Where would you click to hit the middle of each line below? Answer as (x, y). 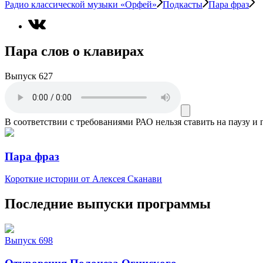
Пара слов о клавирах (74, 51)
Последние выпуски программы (108, 204)
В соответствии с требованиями (69, 122)
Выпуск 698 (29, 241)
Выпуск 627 (29, 76)
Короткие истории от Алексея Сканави (83, 179)
